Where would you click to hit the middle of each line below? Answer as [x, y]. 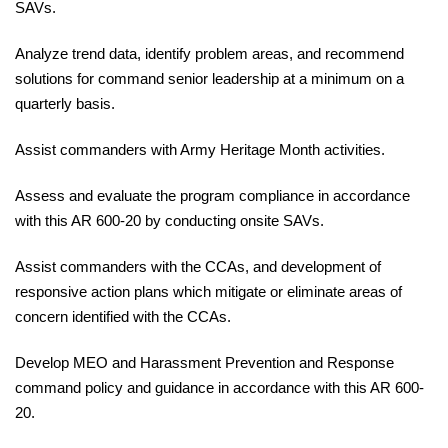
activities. [354, 150]
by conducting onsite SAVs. [234, 221]
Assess [42, 196]
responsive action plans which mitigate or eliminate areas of [208, 292]
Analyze [43, 54]
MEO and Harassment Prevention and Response [233, 363]
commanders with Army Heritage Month [192, 150]
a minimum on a [351, 79]
